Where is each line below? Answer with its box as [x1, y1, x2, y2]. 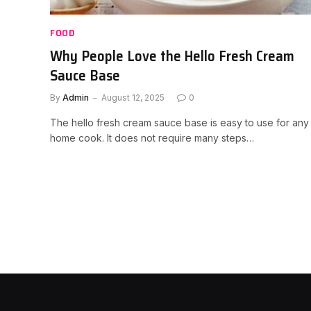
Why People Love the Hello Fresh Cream [50, 44, 294, 67]
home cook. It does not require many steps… [50, 131, 254, 144]
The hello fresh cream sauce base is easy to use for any [50, 116, 309, 128]
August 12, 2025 [101, 92, 165, 103]
